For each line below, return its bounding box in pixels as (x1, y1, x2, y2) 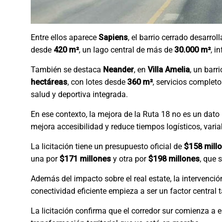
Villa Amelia (148, 64, 190, 74)
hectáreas (31, 77, 67, 87)
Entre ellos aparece (31, 32, 99, 42)
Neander (103, 64, 134, 74)
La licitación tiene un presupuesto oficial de (31, 141, 184, 151)
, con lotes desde (67, 77, 127, 87)
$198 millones (148, 154, 200, 164)
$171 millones (59, 154, 111, 164)
